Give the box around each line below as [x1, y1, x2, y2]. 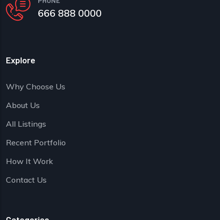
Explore [6, 54, 35, 65]
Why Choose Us [6, 81, 65, 91]
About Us [6, 100, 40, 110]
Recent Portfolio [6, 137, 66, 147]
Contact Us [6, 174, 47, 185]
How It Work [6, 156, 53, 166]
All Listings [6, 118, 46, 129]
